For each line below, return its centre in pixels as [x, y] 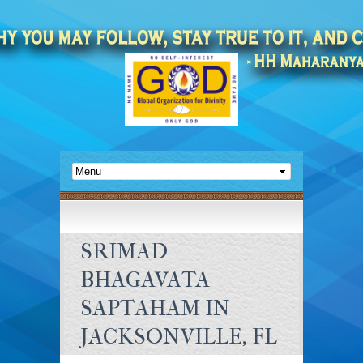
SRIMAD [124, 251]
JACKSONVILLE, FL [179, 336]
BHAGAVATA [145, 280]
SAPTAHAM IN [155, 308]
